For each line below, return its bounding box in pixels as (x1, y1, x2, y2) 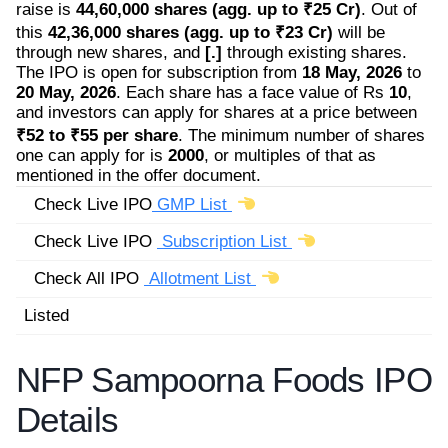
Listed (24, 305, 69, 325)
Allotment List (144, 268, 256, 288)
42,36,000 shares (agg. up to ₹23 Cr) (48, 22, 333, 42)
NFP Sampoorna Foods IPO (16, 360, 432, 399)
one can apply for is (16, 145, 168, 165)
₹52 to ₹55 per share (16, 125, 178, 145)
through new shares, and (16, 42, 205, 62)
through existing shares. (222, 42, 407, 62)
